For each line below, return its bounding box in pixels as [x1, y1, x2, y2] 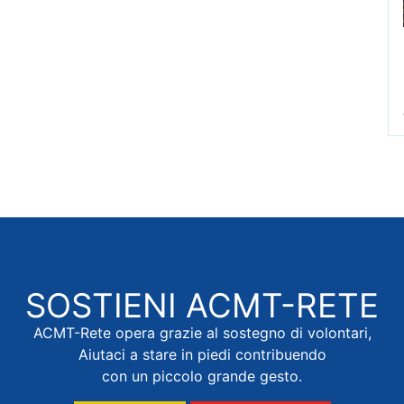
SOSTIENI [25, 284, 186, 326]
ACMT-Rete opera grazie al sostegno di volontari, [32, 323, 372, 342]
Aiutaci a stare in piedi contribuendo [78, 344, 326, 363]
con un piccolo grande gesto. [102, 366, 302, 385]
